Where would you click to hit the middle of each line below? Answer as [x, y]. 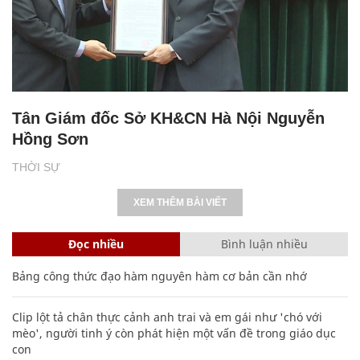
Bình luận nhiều [264, 243]
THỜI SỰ [36, 167]
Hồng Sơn [50, 139]
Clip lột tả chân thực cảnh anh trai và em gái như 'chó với [167, 317]
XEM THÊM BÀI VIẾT [180, 202]
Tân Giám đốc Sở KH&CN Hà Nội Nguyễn [168, 118]
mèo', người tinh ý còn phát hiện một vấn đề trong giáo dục [174, 333]
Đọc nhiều [96, 243]
